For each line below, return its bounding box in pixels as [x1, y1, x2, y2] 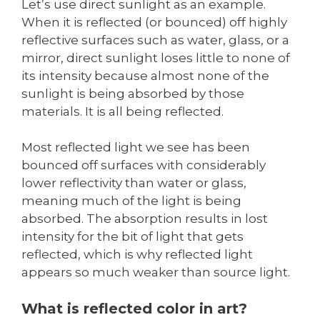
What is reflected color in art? [21, 299, 247, 317]
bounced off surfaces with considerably [21, 158, 266, 173]
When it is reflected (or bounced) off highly [21, 14, 287, 29]
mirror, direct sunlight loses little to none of [21, 50, 290, 65]
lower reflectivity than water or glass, [21, 176, 246, 191]
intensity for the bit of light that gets [21, 229, 244, 244]
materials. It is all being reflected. [21, 104, 224, 119]
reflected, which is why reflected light [21, 247, 253, 262]
